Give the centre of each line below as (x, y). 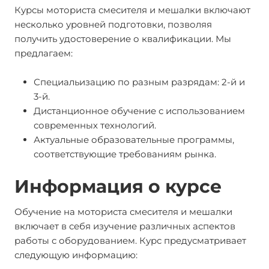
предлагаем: (44, 53)
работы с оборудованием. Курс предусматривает (130, 240)
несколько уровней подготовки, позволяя (113, 24)
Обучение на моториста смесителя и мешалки (123, 212)
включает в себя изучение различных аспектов (125, 226)
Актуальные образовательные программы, (134, 140)
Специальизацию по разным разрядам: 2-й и (139, 82)
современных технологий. (95, 125)
